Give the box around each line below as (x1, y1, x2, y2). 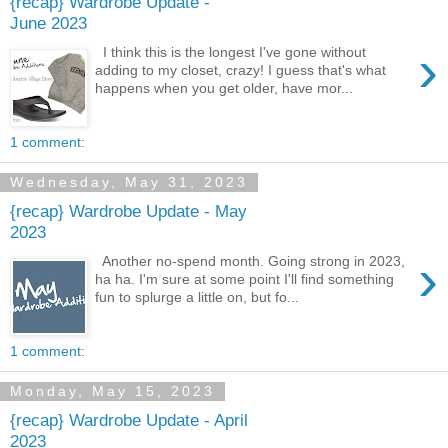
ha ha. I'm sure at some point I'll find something (95, 270, 395, 287)
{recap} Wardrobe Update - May (10, 201, 247, 222)
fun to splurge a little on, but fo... (95, 288, 300, 305)
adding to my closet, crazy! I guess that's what (95, 61, 387, 78)
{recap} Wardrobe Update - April (10, 410, 248, 431)
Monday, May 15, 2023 (10, 383, 215, 400)
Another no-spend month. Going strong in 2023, (95, 252, 406, 269)
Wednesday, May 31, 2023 (10, 174, 248, 191)
